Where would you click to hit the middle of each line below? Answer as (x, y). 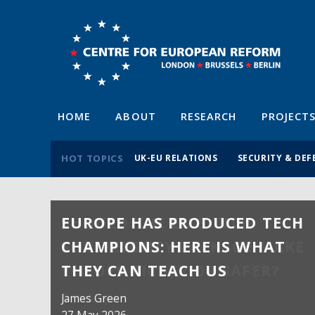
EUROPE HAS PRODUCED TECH (182, 223)
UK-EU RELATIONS (176, 157)
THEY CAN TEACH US (144, 271)
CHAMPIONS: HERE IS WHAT (173, 247)
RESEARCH (208, 116)
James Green (94, 298)
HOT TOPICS (92, 158)
